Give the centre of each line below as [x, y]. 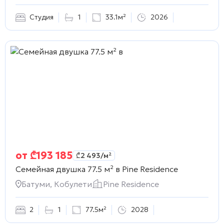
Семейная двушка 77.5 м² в [68, 169]
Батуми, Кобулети [57, 184]
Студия [41, 17]
